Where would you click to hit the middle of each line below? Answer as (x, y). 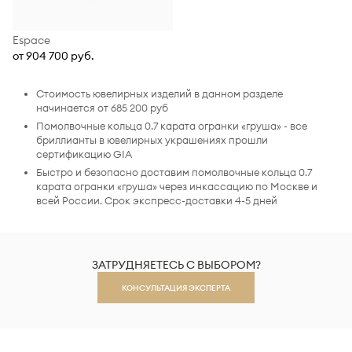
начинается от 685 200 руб (102, 108)
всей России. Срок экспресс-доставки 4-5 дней (157, 200)
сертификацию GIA (84, 154)
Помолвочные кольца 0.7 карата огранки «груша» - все (172, 126)
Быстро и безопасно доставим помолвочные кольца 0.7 (174, 172)
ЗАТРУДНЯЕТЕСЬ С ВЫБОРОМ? (176, 265)
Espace (31, 40)
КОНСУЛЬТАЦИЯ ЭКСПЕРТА (176, 288)
